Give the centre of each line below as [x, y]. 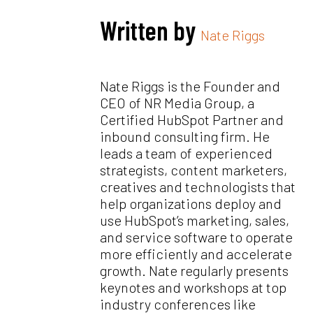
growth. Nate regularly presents [195, 271]
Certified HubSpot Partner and [192, 120]
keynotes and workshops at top [194, 287]
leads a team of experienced [187, 153]
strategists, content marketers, [194, 170]
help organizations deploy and [191, 204]
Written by [151, 30]
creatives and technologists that [198, 187]
